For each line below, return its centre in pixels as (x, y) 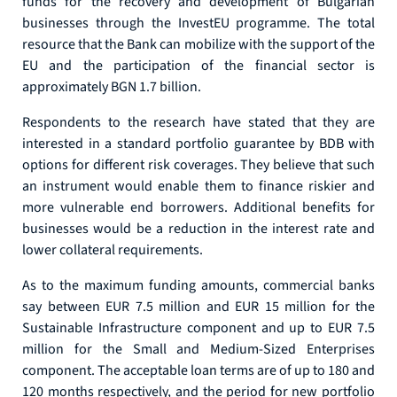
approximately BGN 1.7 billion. (112, 87)
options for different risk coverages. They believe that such (198, 165)
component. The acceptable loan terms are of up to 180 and (198, 370)
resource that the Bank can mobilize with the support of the (198, 44)
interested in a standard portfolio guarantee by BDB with (198, 144)
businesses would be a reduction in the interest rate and (198, 229)
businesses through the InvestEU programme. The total (198, 23)
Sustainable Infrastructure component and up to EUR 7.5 (198, 328)
